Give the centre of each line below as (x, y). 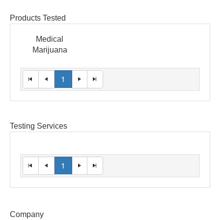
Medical (50, 39)
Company (27, 214)
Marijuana (50, 50)
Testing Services (39, 126)
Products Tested (38, 18)
